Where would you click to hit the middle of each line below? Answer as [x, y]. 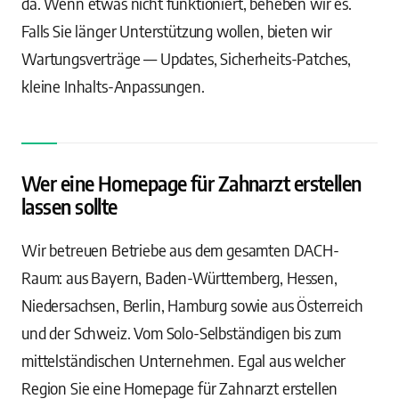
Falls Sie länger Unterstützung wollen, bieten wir [177, 31]
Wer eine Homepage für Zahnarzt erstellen [191, 183]
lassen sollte [69, 207]
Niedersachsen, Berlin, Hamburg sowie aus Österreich [192, 305]
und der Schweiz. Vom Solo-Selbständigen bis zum [182, 333]
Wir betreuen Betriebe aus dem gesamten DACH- [180, 250]
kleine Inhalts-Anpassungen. [113, 86]
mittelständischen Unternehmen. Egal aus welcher [184, 360]
